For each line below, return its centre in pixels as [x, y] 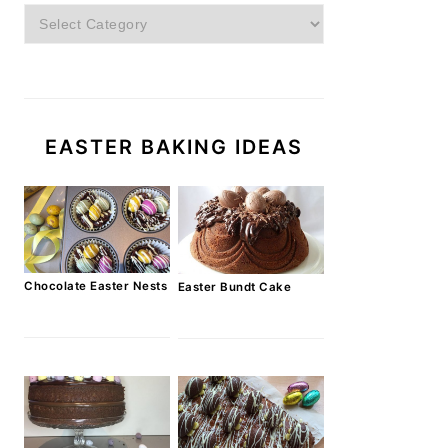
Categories [61, 16]
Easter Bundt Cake [234, 286]
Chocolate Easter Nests [95, 285]
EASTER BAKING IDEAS [174, 147]
